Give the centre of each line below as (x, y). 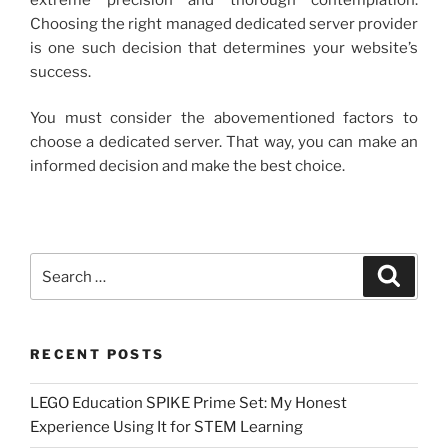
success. (60, 71)
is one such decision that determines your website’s (224, 47)
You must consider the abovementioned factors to (224, 118)
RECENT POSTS (97, 354)
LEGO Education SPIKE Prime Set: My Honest (188, 403)
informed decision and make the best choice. (187, 166)
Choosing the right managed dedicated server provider (224, 23)
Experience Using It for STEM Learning (166, 427)
